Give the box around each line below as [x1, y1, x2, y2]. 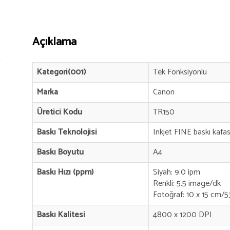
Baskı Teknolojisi [37, 125, 98, 139]
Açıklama [32, 32, 77, 51]
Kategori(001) [37, 65, 86, 79]
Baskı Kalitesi [37, 207, 86, 222]
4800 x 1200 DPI [153, 207, 213, 222]
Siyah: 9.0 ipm [153, 165, 201, 179]
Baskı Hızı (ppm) [37, 165, 94, 179]
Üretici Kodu [37, 105, 83, 119]
